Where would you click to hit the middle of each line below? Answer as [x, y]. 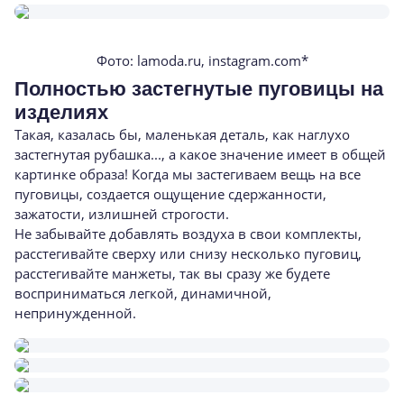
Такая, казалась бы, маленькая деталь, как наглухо [182, 134]
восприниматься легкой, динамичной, [143, 293]
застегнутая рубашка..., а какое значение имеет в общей [200, 154]
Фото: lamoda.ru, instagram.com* [202, 60]
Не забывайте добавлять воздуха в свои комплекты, [188, 234]
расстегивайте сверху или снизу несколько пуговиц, [188, 253]
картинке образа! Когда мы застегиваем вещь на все [188, 174]
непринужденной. [75, 313]
